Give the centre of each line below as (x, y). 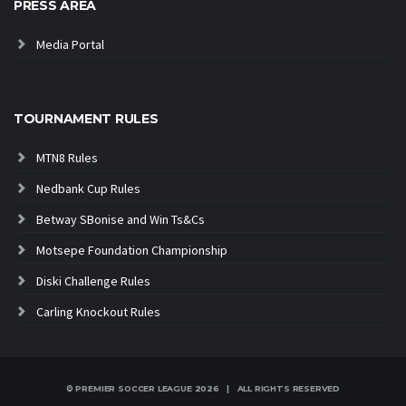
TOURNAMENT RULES (86, 118)
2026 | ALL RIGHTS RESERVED (267, 388)
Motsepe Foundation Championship (132, 250)
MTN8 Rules (67, 157)
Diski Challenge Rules (93, 280)
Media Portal (70, 44)
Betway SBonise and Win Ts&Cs (121, 219)
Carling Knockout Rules (98, 311)
